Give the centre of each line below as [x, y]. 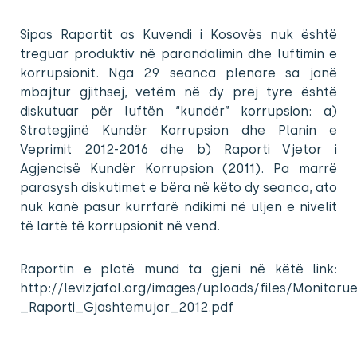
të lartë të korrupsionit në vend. [120, 226]
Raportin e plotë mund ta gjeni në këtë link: [178, 269]
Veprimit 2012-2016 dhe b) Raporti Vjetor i [178, 149]
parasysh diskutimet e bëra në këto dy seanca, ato [178, 187]
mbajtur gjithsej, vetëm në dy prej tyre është [178, 92]
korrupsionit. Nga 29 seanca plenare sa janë [178, 73]
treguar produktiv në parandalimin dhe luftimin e [178, 53]
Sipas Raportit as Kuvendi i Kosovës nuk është [178, 34]
